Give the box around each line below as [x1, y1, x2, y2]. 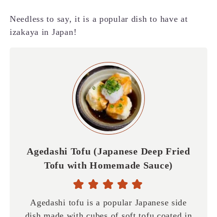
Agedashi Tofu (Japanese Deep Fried [27, 146, 190, 157]
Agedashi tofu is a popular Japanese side [30, 198, 187, 208]
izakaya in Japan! [10, 27, 77, 37]
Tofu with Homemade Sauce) [44, 160, 173, 171]
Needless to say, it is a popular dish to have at [10, 14, 188, 24]
